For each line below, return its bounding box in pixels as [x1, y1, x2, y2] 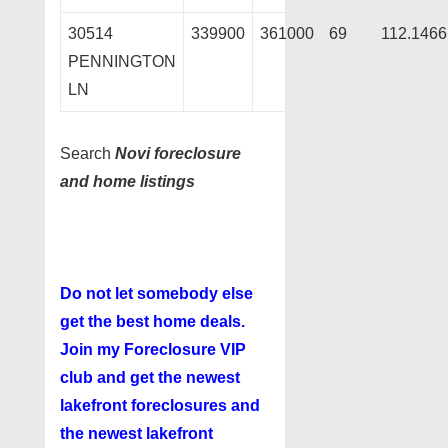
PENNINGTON [68, 53, 176, 71]
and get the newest [93, 369, 240, 387]
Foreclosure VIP [124, 341, 246, 359]
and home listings [60, 173, 195, 191]
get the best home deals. [60, 313, 249, 331]
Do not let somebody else [60, 285, 253, 303]
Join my [60, 341, 124, 359]
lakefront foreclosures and [60, 397, 260, 415]
